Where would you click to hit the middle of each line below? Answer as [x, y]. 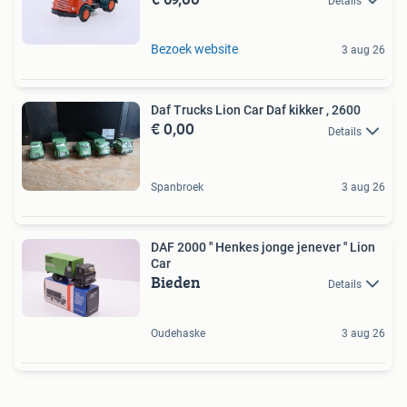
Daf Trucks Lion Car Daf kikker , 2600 [256, 110]
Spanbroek [177, 187]
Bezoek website [194, 50]
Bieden [176, 282]
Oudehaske [178, 334]
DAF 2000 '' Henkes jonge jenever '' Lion [180, 247]
